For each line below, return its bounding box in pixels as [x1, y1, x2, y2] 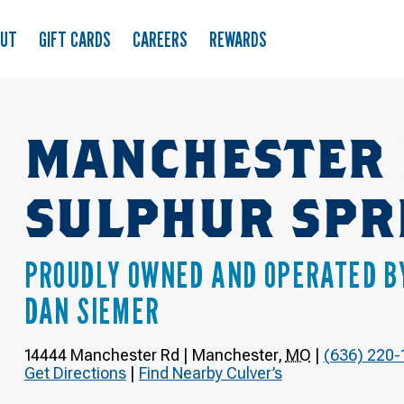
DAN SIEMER [23, 289, 161, 332]
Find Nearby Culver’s [138, 363, 282, 382]
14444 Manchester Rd [23, 345, 179, 364]
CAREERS [133, 25, 188, 52]
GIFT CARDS [39, 25, 111, 52]
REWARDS [209, 25, 267, 52]
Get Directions [23, 363, 126, 382]
